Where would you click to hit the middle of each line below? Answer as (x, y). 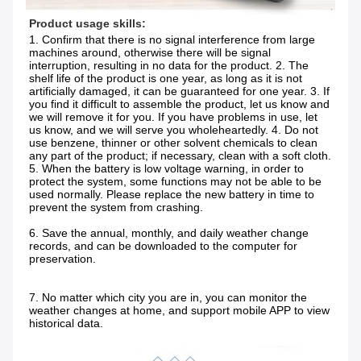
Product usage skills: (87, 24)
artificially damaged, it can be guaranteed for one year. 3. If (179, 91)
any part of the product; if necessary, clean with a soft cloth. (180, 156)
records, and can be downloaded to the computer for (163, 246)
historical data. (66, 324)
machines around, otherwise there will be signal (150, 53)
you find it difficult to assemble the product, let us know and (179, 104)
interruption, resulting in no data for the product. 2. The (169, 66)
